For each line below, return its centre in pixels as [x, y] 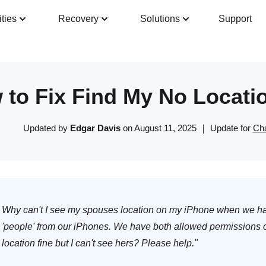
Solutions [160, 19]
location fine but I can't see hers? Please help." [100, 243]
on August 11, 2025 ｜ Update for [186, 128]
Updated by [46, 128]
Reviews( [189, 29]
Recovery [78, 19]
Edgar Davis [95, 128]
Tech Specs [130, 29]
